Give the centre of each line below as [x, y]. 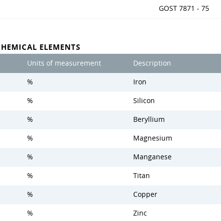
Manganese [152, 157]
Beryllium [149, 119]
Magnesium [153, 138]
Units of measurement [64, 63]
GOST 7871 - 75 [184, 8]
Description [152, 63]
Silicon [144, 101]
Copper [145, 194]
